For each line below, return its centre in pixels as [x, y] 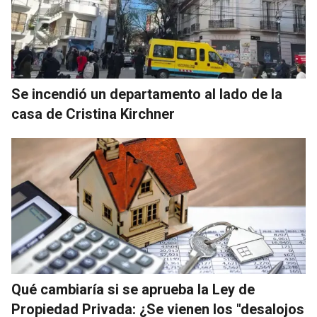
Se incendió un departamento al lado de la [147, 94]
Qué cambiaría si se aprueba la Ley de [133, 290]
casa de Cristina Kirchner [93, 114]
